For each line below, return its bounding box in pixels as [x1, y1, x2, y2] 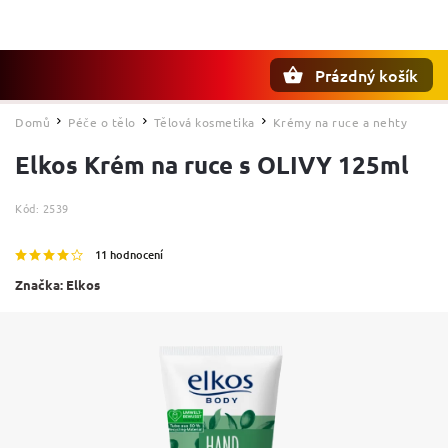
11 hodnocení [95, 246, 163, 263]
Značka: [15, 276, 66, 293]
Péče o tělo [68, 114, 136, 130]
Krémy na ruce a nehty [272, 114, 407, 130]
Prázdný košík [315, 64, 418, 86]
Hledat [88, 101, 140, 118]
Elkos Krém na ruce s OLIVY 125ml [15, 149, 409, 180]
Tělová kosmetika [153, 114, 255, 130]
